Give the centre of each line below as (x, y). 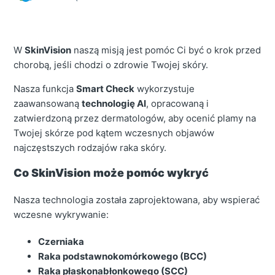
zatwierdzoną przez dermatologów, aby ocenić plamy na (135, 118)
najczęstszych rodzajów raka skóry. (90, 148)
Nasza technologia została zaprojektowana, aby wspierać (137, 200)
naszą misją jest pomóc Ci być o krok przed (166, 50)
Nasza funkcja (45, 89)
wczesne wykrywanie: (61, 215)
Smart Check (106, 89)
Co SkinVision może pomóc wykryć (111, 173)
